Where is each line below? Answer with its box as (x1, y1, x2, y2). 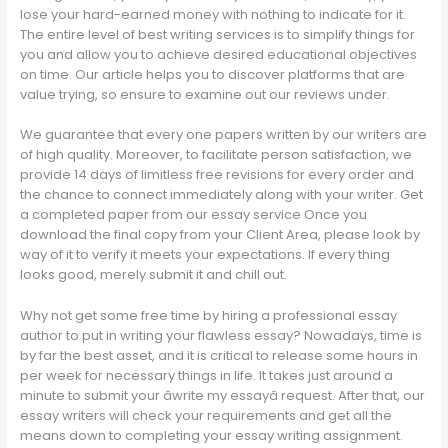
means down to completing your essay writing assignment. (20, 426, 404, 446)
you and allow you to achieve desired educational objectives (20, 44, 418, 64)
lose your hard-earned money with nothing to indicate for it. (20, 4, 407, 24)
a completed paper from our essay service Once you (20, 205, 368, 225)
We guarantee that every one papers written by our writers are (20, 125, 428, 145)
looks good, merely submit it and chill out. (20, 265, 288, 285)
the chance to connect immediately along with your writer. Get (20, 185, 424, 205)
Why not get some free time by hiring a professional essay (20, 306, 398, 326)
